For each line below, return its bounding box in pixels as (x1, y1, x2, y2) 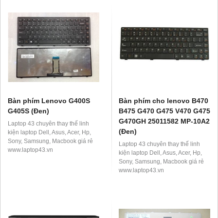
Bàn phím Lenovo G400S (8, 97, 90, 105)
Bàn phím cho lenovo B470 (119, 97, 208, 105)
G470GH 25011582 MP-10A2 (119, 117, 210, 126)
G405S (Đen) (8, 107, 49, 115)
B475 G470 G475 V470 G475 (119, 107, 210, 115)
